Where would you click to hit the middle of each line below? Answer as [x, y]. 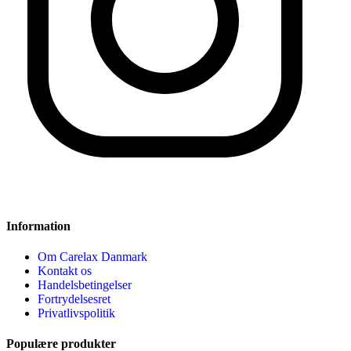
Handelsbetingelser [85, 285]
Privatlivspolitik [76, 313]
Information [38, 226]
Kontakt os [65, 271]
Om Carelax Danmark [92, 257]
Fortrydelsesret [74, 299]
